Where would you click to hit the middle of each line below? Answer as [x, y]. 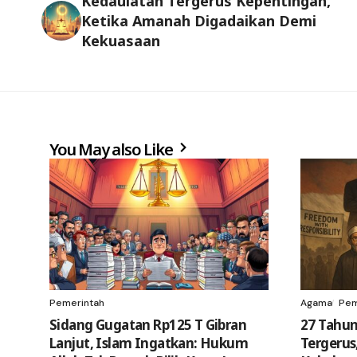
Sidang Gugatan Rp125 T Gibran [148, 324]
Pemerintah [77, 302]
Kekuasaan [121, 40]
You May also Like [113, 149]
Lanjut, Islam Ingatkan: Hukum [149, 343]
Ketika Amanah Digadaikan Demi [199, 20]
